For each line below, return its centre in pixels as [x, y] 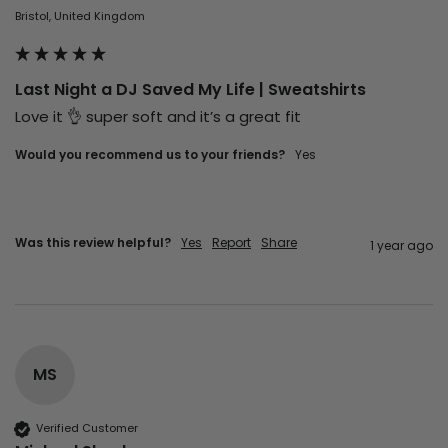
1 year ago [401, 245]
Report [231, 242]
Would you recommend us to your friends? [150, 154]
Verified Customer [87, 428]
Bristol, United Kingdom [80, 15]
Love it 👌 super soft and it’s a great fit [160, 116]
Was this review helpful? [93, 242]
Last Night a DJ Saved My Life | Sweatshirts [190, 89]
